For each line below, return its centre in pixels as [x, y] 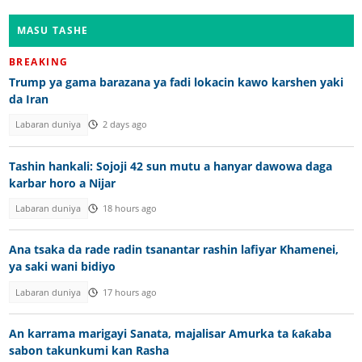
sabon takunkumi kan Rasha [88, 351]
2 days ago [124, 125]
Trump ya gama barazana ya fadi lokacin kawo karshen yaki [176, 82]
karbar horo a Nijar [62, 183]
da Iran [28, 99]
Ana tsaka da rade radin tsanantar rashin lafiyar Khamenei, [173, 250]
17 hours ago [129, 292]
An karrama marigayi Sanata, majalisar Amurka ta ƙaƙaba [170, 334]
